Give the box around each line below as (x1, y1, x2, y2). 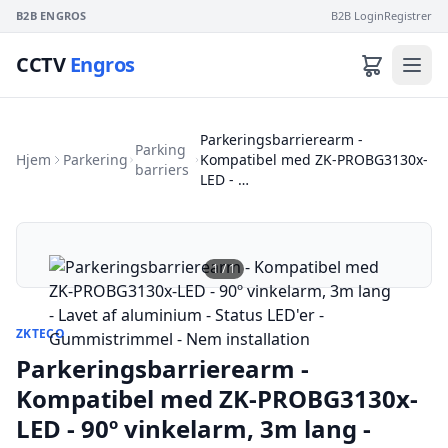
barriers (134, 160, 189, 179)
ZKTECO (16, 325, 65, 342)
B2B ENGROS (16, 8, 87, 23)
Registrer (384, 8, 432, 23)
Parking (134, 140, 186, 159)
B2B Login (331, 8, 384, 23)
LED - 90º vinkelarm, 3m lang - (16, 412, 371, 445)
